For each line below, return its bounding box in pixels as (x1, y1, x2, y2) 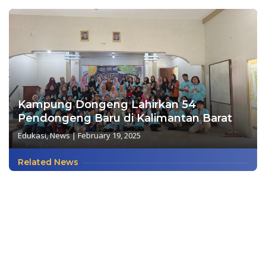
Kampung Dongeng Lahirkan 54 (18, 98, 196, 112)
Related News (18, 157, 78, 168)
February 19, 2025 (78, 130, 141, 141)
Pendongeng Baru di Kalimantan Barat (18, 112, 232, 125)
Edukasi (18, 130, 46, 141)
